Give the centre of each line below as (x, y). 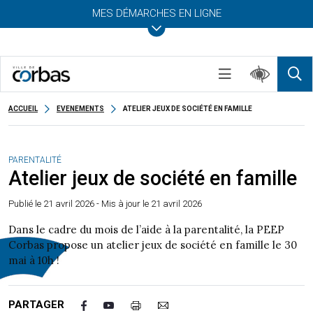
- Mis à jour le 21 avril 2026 (148, 204)
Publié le (26, 204)
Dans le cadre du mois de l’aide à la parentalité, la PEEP (146, 230)
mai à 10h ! (34, 260)
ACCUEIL (23, 109)
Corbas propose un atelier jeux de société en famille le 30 (153, 245)
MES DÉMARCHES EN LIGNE (156, 13)
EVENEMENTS (80, 109)
